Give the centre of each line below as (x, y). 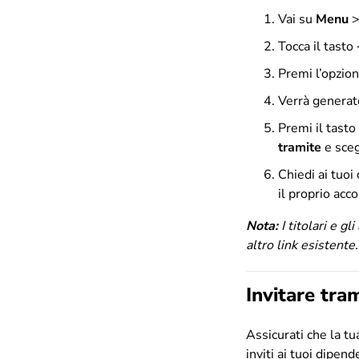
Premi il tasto (317, 128)
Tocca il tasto (317, 46)
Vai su (297, 19)
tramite (300, 147)
